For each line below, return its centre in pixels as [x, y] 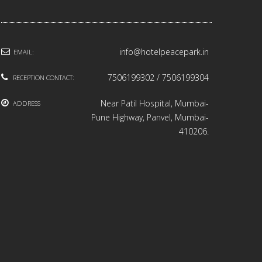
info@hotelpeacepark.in [164, 52]
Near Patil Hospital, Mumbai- [155, 103]
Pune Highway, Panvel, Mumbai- [150, 117]
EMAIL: [24, 52]
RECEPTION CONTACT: [44, 77]
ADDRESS [27, 103]
